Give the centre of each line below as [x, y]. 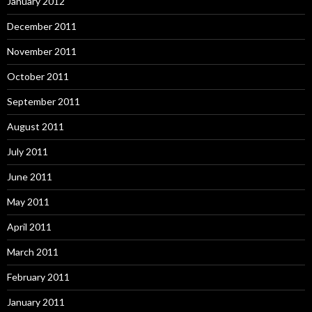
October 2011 [38, 76]
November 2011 [42, 51]
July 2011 [28, 151]
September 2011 [44, 101]
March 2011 [33, 252]
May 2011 [28, 202]
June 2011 [30, 177]
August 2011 [36, 126]
